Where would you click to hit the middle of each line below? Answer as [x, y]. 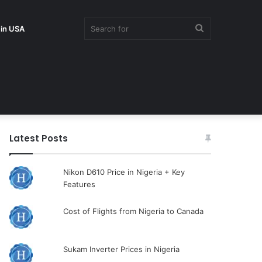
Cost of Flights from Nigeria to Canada [133, 211]
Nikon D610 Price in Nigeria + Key [124, 172]
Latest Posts [39, 138]
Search [218, 28]
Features [79, 184]
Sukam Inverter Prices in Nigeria [121, 249]
